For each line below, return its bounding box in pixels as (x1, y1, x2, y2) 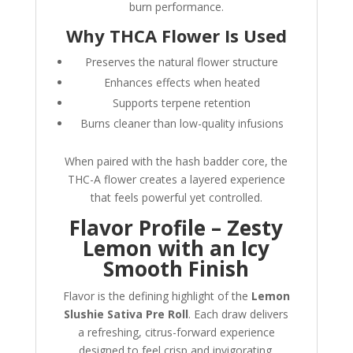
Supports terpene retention (113, 95, 251, 111)
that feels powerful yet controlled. (90, 190, 262, 206)
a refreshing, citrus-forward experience (77, 325, 275, 340)
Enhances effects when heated (103, 75, 260, 91)
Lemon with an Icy (83, 234, 270, 263)
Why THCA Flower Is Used (65, 24, 287, 48)
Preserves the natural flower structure (85, 54, 279, 70)
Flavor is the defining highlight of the (62, 288, 251, 304)
